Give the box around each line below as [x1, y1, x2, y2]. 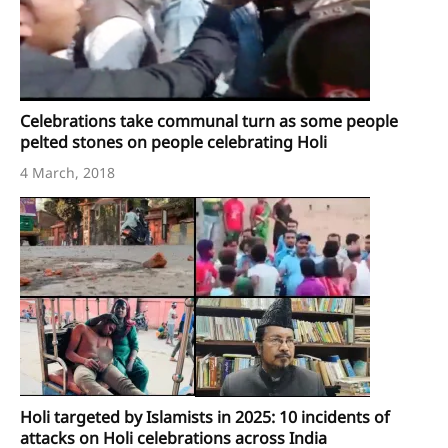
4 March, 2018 [20, 163, 115, 183]
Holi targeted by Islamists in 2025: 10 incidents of [20, 406, 390, 429]
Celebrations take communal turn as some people [20, 110, 398, 133]
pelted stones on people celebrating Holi [20, 131, 327, 154]
